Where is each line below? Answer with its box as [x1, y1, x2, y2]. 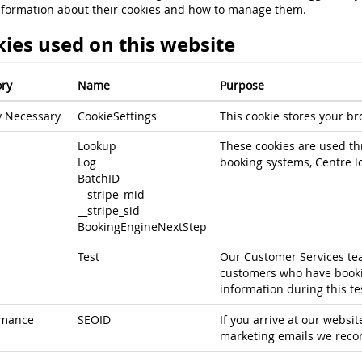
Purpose [219, 78, 264, 93]
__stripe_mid [77, 187, 145, 202]
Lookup [77, 138, 116, 154]
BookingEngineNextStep [77, 219, 207, 234]
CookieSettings [77, 108, 157, 124]
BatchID [77, 170, 120, 186]
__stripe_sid [77, 203, 140, 218]
